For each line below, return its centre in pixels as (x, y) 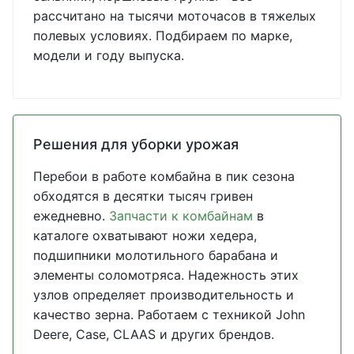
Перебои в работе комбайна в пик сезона (164, 176)
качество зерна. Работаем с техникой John (169, 314)
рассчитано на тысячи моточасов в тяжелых (175, 16)
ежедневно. (71, 216)
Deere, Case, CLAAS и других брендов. (154, 334)
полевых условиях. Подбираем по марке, (163, 36)
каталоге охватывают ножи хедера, (145, 235)
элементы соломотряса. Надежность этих (166, 275)
